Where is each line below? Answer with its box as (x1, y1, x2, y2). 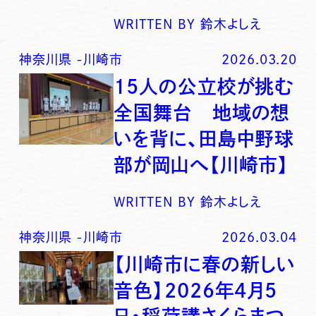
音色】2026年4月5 (114, 281, 278, 300)
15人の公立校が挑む (114, 77, 294, 97)
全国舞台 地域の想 (114, 103, 291, 123)
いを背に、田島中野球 (114, 129, 295, 149)
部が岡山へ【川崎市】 (114, 155, 290, 175)
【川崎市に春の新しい (114, 255, 296, 274)
